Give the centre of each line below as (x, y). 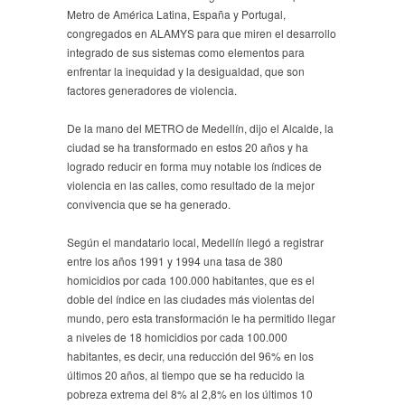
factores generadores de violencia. (152, 89)
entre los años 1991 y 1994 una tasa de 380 (175, 260)
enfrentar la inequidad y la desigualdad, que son (186, 71)
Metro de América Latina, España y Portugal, (176, 14)
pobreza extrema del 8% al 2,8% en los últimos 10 (190, 393)
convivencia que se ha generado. (149, 203)
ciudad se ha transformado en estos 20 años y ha (188, 146)
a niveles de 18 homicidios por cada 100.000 (177, 336)
